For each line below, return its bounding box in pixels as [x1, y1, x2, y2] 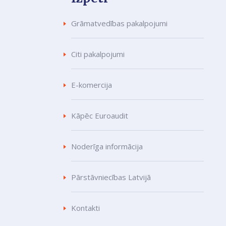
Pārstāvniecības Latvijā [71, 172, 151, 182]
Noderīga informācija [71, 141, 143, 151]
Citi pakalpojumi [71, 48, 125, 59]
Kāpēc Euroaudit [71, 110, 129, 121]
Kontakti [71, 202, 100, 213]
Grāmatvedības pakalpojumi [71, 18, 168, 28]
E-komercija [71, 79, 112, 90]
